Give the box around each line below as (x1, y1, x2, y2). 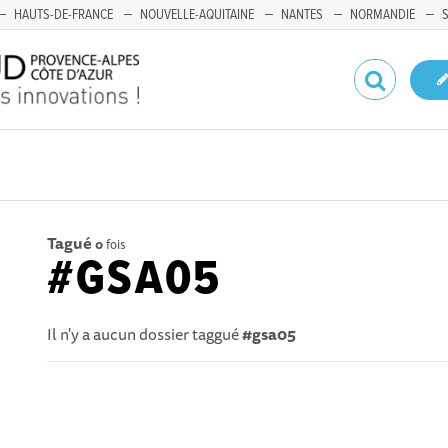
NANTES (281, 6, 323, 24)
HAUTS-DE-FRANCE (14, 6, 113, 24)
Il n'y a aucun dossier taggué (47, 321, 243, 347)
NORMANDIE (350, 6, 415, 24)
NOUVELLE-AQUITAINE (140, 6, 254, 24)
